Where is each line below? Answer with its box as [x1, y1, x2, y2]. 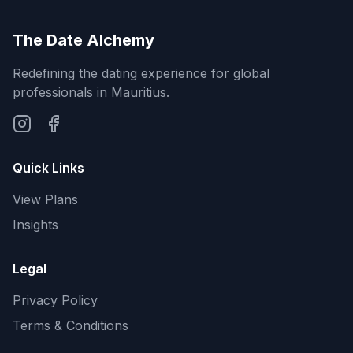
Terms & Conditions [13, 318, 128, 333]
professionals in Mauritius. [13, 84, 169, 100]
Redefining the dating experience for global [13, 65, 269, 81]
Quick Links [13, 160, 84, 176]
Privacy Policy [13, 292, 98, 308]
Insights [13, 217, 58, 232]
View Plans [13, 191, 78, 207]
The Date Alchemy [13, 31, 154, 50]
